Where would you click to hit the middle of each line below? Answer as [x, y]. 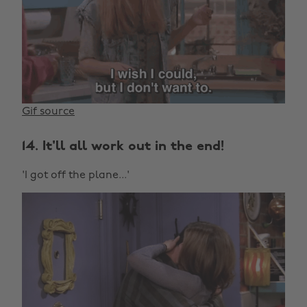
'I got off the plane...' [76, 176]
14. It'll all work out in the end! [123, 147]
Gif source [48, 112]
